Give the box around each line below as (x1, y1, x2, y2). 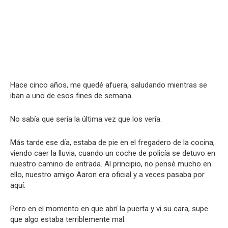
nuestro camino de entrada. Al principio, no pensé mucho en (10, 159, 211, 168)
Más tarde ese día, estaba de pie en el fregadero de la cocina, (10, 137, 215, 147)
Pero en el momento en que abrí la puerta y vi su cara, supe (10, 204, 208, 213)
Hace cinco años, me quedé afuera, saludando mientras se (10, 80, 207, 90)
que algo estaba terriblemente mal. (10, 214, 126, 224)
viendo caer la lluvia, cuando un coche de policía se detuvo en (10, 148, 215, 158)
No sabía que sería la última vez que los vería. (10, 114, 162, 124)
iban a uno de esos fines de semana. (10, 91, 133, 100)
